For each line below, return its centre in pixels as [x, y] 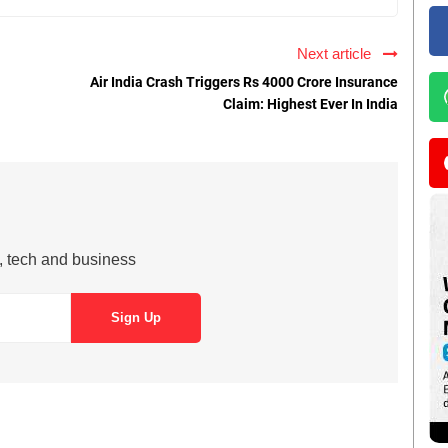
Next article [338, 53]
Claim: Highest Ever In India [310, 103]
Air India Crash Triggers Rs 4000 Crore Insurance [244, 81]
